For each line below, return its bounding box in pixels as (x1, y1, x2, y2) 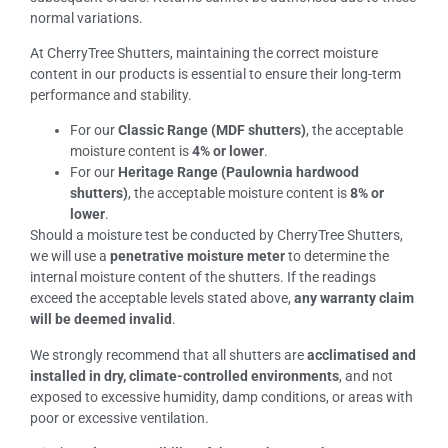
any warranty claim (294, 290, 414, 307)
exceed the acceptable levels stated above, (30, 290, 294, 307)
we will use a (30, 248, 110, 265)
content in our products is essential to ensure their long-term (30, 66, 401, 83)
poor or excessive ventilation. (30, 409, 209, 426)
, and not (339, 367, 393, 384)
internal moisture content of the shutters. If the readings (30, 269, 376, 286)
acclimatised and (307, 346, 416, 363)
